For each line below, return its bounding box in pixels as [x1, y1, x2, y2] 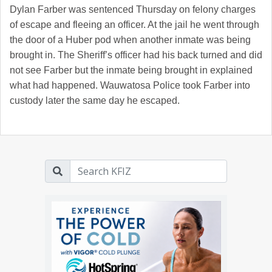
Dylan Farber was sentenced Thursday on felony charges [10, 4, 256, 15]
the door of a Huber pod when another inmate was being [10, 35, 251, 46]
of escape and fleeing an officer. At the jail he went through [10, 19, 259, 30]
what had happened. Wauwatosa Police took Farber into [10, 80, 250, 91]
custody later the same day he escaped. [10, 95, 180, 106]
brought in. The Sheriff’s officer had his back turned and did [10, 50, 262, 61]
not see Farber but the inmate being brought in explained [10, 65, 253, 76]
